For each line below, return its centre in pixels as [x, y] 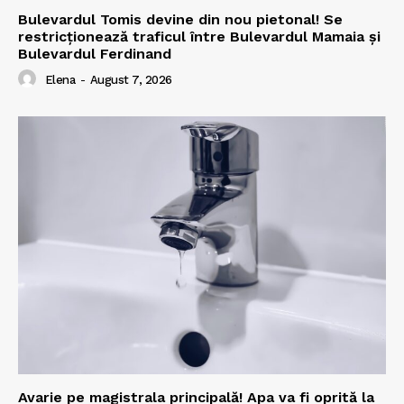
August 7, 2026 [131, 80]
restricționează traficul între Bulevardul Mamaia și [199, 37]
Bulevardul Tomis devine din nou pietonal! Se [180, 20]
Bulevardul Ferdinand [95, 54]
